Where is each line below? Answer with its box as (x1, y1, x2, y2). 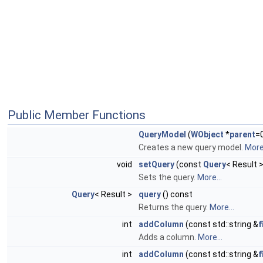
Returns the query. (139, 203, 210, 212)
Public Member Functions (8, 108, 146, 122)
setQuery (139, 160, 174, 169)
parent (230, 130, 255, 139)
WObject (191, 130, 224, 139)
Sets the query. (139, 173, 197, 182)
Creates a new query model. (139, 143, 245, 152)
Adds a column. (139, 232, 198, 242)
